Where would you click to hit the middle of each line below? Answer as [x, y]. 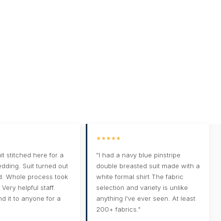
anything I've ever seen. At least [146, 199]
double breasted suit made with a [148, 166]
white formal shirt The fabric [140, 177]
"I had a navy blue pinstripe [139, 155]
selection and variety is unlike [142, 188]
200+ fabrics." [119, 209]
